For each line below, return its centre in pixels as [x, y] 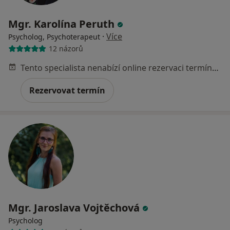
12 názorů [66, 49]
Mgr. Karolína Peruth [63, 24]
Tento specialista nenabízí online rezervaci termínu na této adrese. [215, 68]
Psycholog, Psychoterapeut [54, 36]
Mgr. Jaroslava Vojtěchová [75, 207]
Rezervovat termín [67, 90]
